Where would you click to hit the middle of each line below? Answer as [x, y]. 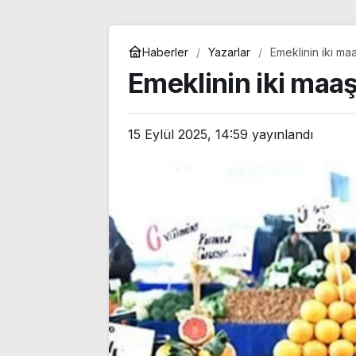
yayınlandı [281, 134]
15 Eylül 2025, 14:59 [188, 134]
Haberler [165, 52]
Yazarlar [229, 52]
